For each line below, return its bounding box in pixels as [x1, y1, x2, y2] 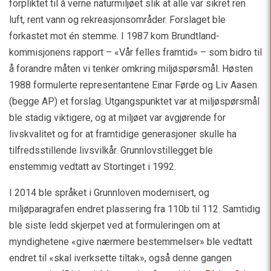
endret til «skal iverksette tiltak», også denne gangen [9, 252, 232, 264]
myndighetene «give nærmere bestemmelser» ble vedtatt [9, 236, 252, 247]
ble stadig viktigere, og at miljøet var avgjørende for [9, 112, 226, 123]
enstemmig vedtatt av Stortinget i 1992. [9, 161, 176, 172]
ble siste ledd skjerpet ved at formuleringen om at [9, 220, 220, 231]
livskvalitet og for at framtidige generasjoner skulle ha [9, 128, 237, 140]
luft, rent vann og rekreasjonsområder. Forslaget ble [9, 14, 226, 25]
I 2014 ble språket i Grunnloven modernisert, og [9, 187, 209, 198]
